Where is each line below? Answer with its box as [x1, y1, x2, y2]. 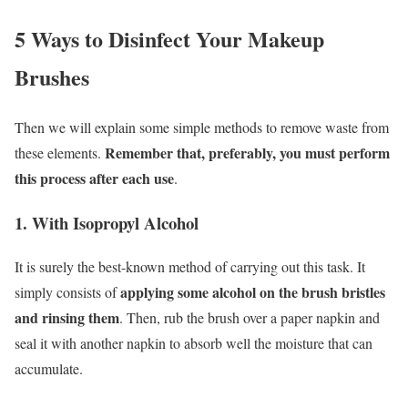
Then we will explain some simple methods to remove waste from [15, 117, 389, 137]
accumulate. [15, 359, 83, 379]
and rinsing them [15, 307, 119, 329]
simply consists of [15, 282, 120, 302]
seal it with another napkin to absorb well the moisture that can [15, 333, 372, 353]
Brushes [15, 60, 89, 93]
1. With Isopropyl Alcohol [15, 209, 199, 235]
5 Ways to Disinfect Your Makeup [15, 22, 324, 55]
